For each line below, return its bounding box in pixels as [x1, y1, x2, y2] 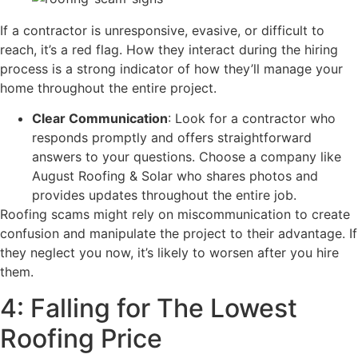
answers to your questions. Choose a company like [32, 149, 341, 165]
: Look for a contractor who [168, 110, 336, 127]
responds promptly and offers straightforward [32, 129, 312, 146]
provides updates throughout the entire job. [32, 187, 296, 204]
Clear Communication [32, 110, 168, 127]
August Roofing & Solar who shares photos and [32, 168, 318, 185]
